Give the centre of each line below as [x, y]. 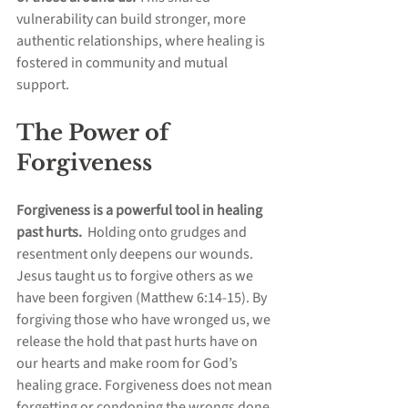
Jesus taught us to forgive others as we [136, 276]
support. [43, 85]
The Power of [96, 133]
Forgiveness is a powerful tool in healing [141, 211]
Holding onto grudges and [168, 233]
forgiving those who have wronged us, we [145, 320]
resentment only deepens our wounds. [136, 255]
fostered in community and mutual [123, 63]
